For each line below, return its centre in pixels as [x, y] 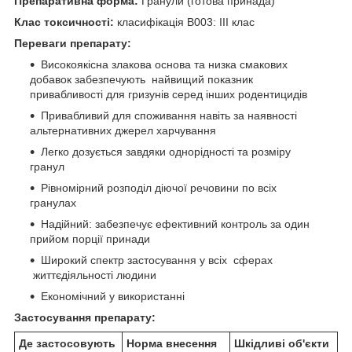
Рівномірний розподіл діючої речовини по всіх [159, 187]
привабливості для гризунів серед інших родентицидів [169, 94]
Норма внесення [172, 343]
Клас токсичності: [64, 22]
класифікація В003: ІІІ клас [184, 22]
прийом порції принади [90, 238]
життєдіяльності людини [93, 275]
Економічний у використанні [113, 296]
